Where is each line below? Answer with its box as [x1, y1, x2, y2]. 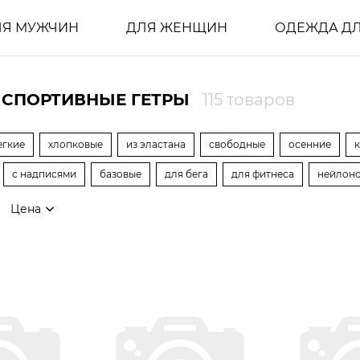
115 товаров [202, 90, 295, 109]
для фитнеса [231, 168, 294, 180]
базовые [100, 168, 141, 180]
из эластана [126, 138, 186, 150]
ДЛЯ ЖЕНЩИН [125, 19, 227, 35]
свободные [209, 138, 265, 150]
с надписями [12, 168, 76, 180]
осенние [288, 138, 331, 150]
